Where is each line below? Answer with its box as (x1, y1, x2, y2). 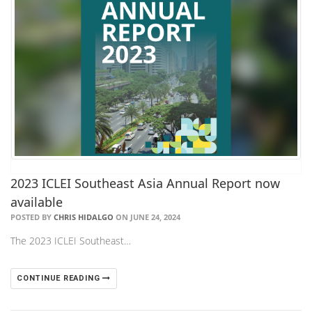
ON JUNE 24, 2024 (114, 212, 180, 223)
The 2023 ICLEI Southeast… (10, 234, 131, 248)
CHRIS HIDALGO (54, 212, 114, 223)
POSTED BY (10, 212, 54, 223)
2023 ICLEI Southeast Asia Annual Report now (10, 175, 280, 192)
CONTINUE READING (17, 274, 103, 283)
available (10, 194, 63, 211)
